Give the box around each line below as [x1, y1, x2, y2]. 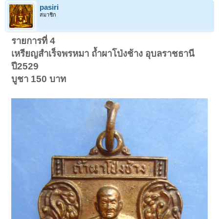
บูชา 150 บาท [11, 73, 66, 84]
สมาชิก [40, 11, 56, 18]
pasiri [40, 3, 59, 11]
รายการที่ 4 [11, 35, 56, 46]
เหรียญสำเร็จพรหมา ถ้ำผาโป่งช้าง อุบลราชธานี [11, 48, 195, 59]
